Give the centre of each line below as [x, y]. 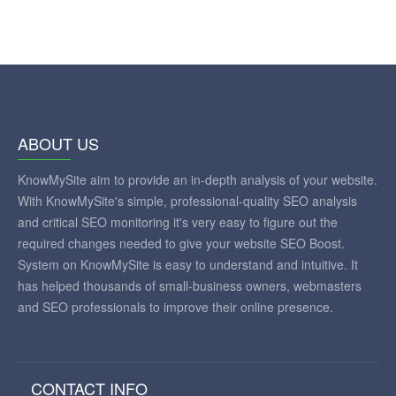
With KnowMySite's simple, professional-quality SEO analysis [187, 201]
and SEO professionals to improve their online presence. [175, 307]
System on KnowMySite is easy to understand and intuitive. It [188, 265]
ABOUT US [58, 144]
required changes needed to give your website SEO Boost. [181, 244]
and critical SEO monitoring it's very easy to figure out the [178, 222]
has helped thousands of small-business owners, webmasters [190, 286]
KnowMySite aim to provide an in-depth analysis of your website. [198, 180]
